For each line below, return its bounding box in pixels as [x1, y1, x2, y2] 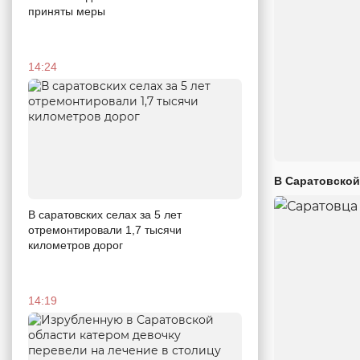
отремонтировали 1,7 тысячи [28, 223, 182, 236]
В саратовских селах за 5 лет [28, 208, 182, 221]
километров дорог [28, 239, 123, 252]
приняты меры [28, 5, 105, 18]
